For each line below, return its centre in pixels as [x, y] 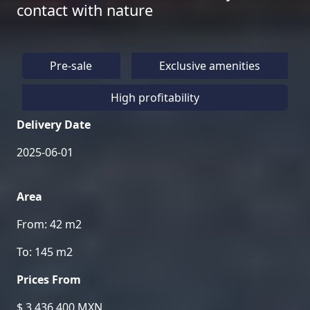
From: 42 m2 [49, 224]
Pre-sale [71, 66]
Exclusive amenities [209, 66]
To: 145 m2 [45, 252]
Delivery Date [54, 125]
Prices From [49, 280]
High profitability [155, 98]
